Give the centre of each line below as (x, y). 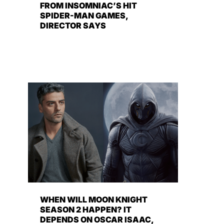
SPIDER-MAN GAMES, (84, 16)
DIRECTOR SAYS (73, 26)
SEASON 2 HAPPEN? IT (86, 210)
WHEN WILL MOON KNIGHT (94, 200)
